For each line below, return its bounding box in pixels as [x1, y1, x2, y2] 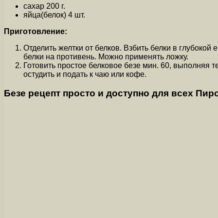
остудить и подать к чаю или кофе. [23, 70, 146, 78]
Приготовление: [4, 27, 67, 36]
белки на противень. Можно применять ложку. [23, 52, 188, 61]
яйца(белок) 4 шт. [23, 10, 85, 19]
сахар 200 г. [23, 1, 65, 10]
